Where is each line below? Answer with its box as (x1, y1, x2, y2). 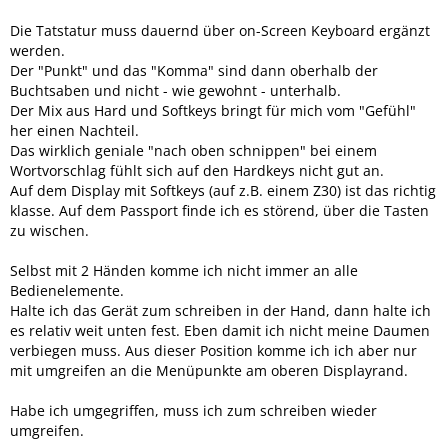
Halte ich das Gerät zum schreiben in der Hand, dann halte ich (10, 301, 431, 320)
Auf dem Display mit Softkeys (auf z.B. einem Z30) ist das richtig (10, 181, 436, 200)
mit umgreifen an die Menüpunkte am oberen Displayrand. (10, 361, 408, 380)
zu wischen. (10, 221, 89, 240)
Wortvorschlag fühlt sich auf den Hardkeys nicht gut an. (10, 161, 384, 180)
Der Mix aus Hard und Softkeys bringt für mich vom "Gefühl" (10, 101, 416, 120)
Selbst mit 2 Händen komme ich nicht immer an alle (10, 261, 358, 280)
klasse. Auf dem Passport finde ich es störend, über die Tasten (10, 201, 429, 220)
